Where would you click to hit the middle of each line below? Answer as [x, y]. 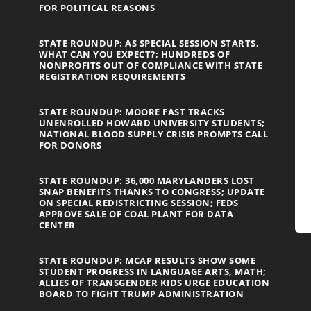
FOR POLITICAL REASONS [97, 8]
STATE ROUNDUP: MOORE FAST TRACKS [132, 112]
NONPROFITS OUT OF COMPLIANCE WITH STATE [151, 66]
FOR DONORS [70, 145]
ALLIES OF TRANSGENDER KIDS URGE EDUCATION [154, 283]
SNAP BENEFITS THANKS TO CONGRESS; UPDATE [152, 192]
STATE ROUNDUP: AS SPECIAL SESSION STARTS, [149, 43]
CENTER [57, 225]
